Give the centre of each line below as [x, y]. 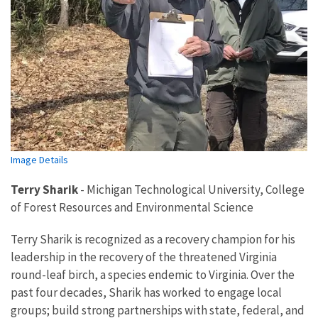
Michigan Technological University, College [196, 190]
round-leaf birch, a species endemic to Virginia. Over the [153, 275]
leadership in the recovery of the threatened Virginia [144, 257]
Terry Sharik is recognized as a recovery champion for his [153, 240]
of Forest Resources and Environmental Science [132, 208]
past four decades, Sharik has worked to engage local [146, 293]
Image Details [39, 160]
